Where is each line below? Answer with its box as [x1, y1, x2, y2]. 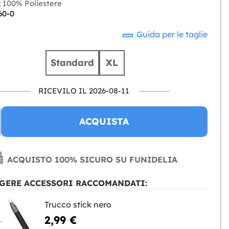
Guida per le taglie [134, 29, 208, 40]
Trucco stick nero [44, 199, 111, 210]
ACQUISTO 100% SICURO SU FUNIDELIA [5, 154, 178, 165]
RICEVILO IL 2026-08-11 [38, 86, 130, 96]
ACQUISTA [79, 116, 129, 128]
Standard [50, 57, 94, 69]
